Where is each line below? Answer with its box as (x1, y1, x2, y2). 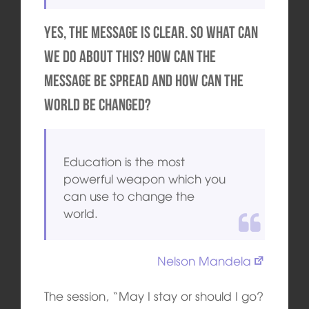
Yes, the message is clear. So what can (43, 23, 258, 42)
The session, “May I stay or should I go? (43, 286, 263, 304)
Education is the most (63, 152, 186, 170)
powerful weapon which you (63, 170, 226, 188)
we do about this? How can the (43, 48, 216, 66)
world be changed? (43, 96, 151, 114)
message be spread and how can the (43, 72, 243, 90)
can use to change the (63, 187, 195, 205)
